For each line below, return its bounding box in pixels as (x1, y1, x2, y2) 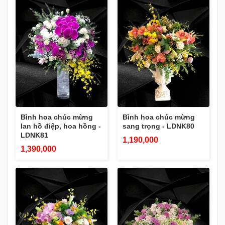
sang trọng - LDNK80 (123, 122, 194, 130)
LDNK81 (21, 131, 48, 139)
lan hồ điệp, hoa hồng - (21, 122, 101, 130)
